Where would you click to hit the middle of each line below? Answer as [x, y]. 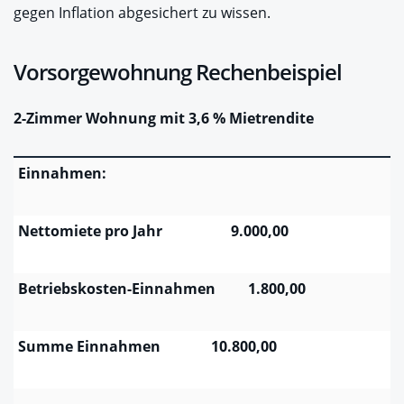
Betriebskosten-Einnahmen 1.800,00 [162, 288]
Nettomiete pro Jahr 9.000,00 [153, 230]
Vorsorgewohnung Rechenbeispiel [178, 71]
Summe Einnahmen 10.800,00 [147, 346]
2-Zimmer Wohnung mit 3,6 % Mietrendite [164, 118]
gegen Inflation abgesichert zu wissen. [142, 12]
